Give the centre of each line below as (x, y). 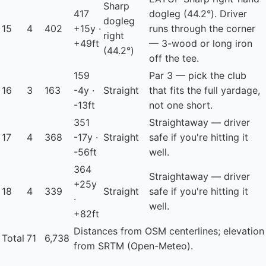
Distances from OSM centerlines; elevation (169, 231)
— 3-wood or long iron (201, 44)
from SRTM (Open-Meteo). (133, 246)
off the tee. (174, 58)
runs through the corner (202, 29)
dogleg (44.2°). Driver (198, 14)
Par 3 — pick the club (198, 76)
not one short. (181, 105)
